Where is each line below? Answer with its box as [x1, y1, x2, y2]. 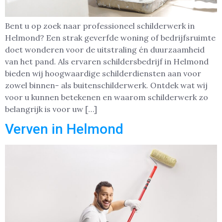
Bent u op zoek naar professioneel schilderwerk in [5, 21, 195, 31]
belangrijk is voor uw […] [5, 104, 97, 114]
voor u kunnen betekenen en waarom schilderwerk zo [5, 92, 208, 103]
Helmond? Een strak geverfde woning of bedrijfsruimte [5, 33, 216, 43]
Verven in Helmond [5, 121, 123, 138]
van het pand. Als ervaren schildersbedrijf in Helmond [5, 56, 209, 67]
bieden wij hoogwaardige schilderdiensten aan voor [5, 68, 201, 79]
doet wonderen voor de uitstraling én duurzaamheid [5, 45, 205, 55]
